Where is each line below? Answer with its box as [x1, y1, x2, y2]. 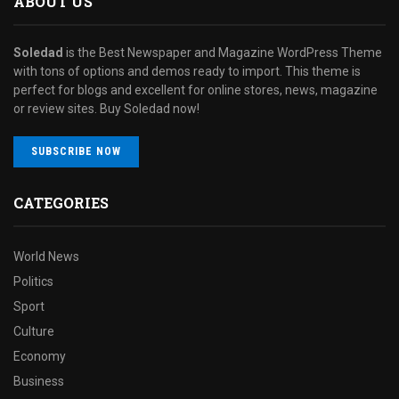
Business [13, 373, 64, 388]
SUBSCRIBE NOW [31, 144, 121, 158]
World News [13, 248, 79, 264]
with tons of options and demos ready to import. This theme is [13, 63, 361, 78]
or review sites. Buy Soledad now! [13, 101, 199, 116]
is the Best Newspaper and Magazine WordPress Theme [63, 45, 382, 60]
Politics [13, 273, 53, 289]
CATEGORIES [13, 192, 109, 212]
